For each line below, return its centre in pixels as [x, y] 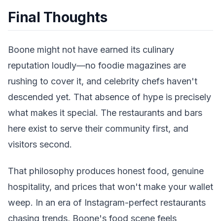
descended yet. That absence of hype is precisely [110, 97]
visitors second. [40, 144]
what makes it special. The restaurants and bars [105, 112]
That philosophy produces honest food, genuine [106, 171]
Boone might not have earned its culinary [91, 49]
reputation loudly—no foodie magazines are [97, 65]
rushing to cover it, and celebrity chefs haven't [103, 81]
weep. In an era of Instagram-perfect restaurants [107, 203]
